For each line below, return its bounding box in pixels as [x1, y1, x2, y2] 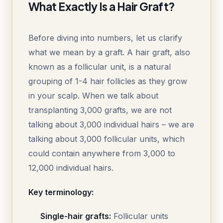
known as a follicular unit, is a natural [28, 62, 171, 72]
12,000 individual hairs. [28, 163, 113, 173]
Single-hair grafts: [40, 211, 111, 222]
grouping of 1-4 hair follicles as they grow [28, 76, 187, 87]
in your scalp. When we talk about [28, 91, 158, 101]
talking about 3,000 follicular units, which [28, 134, 185, 144]
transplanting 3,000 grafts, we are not [28, 105, 172, 115]
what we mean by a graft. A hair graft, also [28, 47, 190, 58]
